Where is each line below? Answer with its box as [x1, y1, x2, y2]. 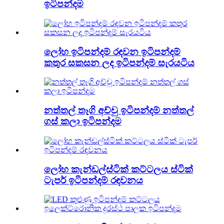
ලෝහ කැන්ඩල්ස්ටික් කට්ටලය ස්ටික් [44, 163, 193, 174]
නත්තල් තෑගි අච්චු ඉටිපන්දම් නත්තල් [44, 105, 194, 116]
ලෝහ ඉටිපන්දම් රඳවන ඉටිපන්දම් [44, 46, 180, 57]
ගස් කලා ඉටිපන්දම [44, 116, 121, 127]
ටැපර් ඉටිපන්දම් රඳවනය [44, 174, 143, 185]
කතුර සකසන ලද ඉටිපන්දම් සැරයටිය [44, 57, 194, 68]
